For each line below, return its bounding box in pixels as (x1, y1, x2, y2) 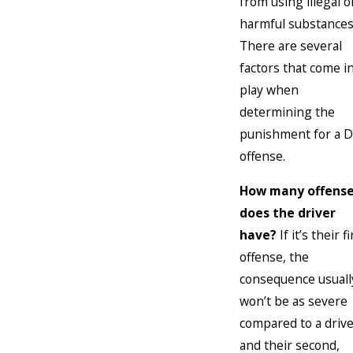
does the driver (240, 203, 336, 221)
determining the (240, 103, 335, 121)
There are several (240, 37, 342, 55)
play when (240, 81, 299, 99)
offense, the (240, 247, 309, 266)
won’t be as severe (240, 292, 347, 310)
